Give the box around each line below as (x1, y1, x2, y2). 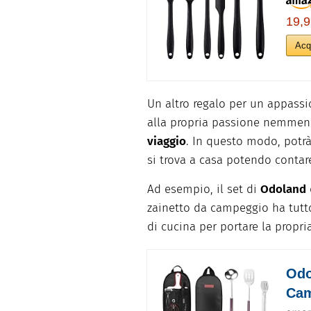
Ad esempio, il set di (147, 182, 260, 197)
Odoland (260, 182, 306, 197)
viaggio (147, 134, 186, 149)
